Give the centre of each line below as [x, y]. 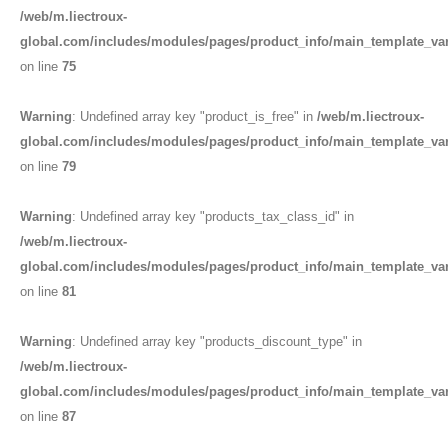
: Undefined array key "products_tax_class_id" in [213, 216]
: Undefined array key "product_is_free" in [194, 116]
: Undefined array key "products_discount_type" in [217, 341]
